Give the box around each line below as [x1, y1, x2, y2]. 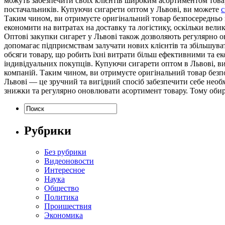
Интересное [44, 165, 85, 174]
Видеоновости [44, 156, 94, 165]
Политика [44, 192, 78, 201]
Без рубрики [44, 147, 86, 156]
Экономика [44, 210, 83, 219]
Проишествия [44, 201, 91, 210]
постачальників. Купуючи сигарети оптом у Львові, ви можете [4, 5, 221, 14]
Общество [44, 183, 79, 192]
